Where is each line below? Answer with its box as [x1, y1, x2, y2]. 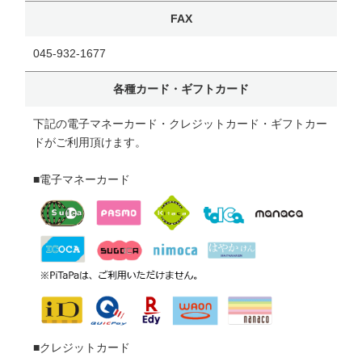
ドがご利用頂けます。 [33, 135, 146, 149]
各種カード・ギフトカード [113, 82, 249, 95]
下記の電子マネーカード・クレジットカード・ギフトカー [33, 116, 327, 130]
